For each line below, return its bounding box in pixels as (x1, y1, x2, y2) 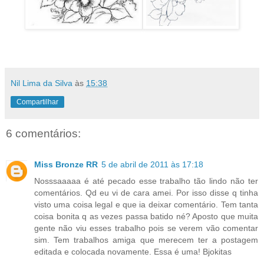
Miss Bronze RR (34, 159, 98, 169)
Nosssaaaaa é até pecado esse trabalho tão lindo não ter (34, 176, 258, 186)
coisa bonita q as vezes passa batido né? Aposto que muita (34, 211, 258, 221)
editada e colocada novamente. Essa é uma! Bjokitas (34, 246, 232, 256)
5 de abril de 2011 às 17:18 (101, 159, 203, 169)
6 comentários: (6, 127, 81, 140)
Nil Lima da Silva (11, 78, 72, 88)
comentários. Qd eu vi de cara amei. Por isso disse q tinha (34, 187, 258, 197)
